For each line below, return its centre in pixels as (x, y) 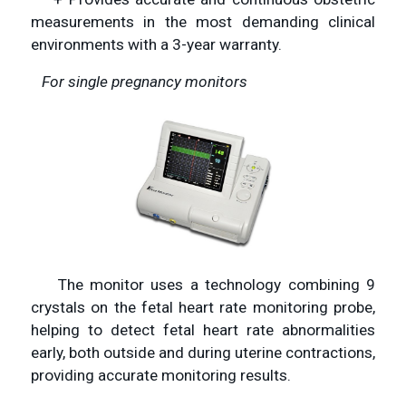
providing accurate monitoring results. (161, 376)
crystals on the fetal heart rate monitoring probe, (203, 308)
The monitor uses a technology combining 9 (203, 285)
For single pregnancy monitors (145, 81)
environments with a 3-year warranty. (156, 44)
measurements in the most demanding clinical (203, 21)
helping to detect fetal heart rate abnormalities (203, 330)
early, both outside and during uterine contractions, (203, 353)
